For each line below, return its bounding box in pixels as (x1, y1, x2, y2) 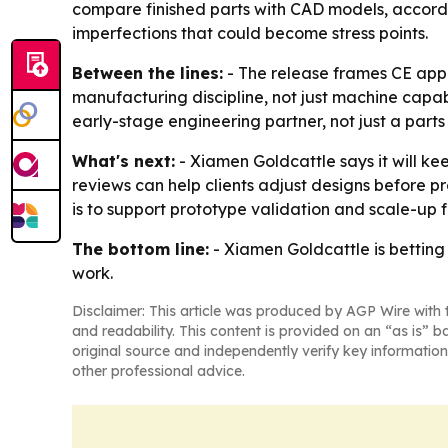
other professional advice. (72, 361, 245, 380)
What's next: (72, 150, 175, 171)
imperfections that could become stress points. (72, 22, 428, 43)
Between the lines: (72, 62, 223, 83)
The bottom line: (72, 238, 209, 259)
